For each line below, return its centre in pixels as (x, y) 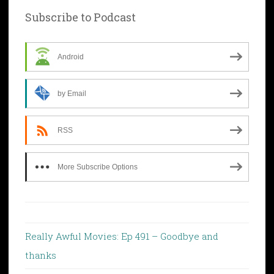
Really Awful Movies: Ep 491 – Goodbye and (122, 236)
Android (71, 57)
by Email (72, 93)
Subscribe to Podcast (80, 17)
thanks (41, 255)
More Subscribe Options (98, 167)
